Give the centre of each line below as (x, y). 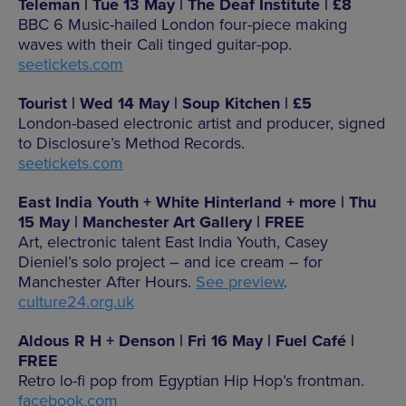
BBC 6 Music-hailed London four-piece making (183, 24)
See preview (240, 281)
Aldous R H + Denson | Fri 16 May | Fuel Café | (186, 340)
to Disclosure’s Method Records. (131, 143)
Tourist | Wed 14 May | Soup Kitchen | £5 (165, 103)
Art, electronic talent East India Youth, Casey (173, 242)
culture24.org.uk (76, 301)
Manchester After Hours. (107, 281)
